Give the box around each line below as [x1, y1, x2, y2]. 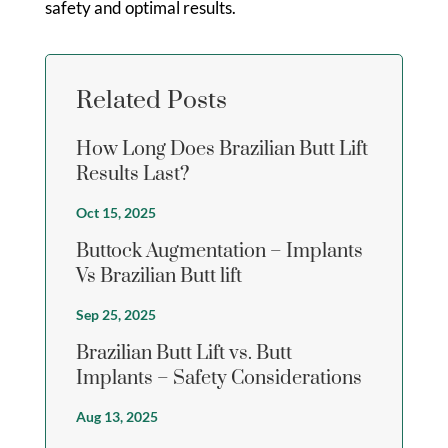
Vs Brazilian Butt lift [75, 263, 242, 289]
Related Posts [75, 84, 227, 116]
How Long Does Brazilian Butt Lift [75, 136, 368, 162]
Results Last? [75, 161, 189, 187]
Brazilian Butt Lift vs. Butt [75, 340, 292, 366]
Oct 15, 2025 [75, 203, 156, 221]
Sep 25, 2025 [75, 305, 156, 323]
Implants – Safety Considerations [75, 365, 362, 391]
